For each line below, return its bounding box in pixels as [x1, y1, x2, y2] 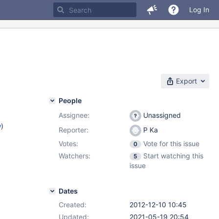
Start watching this [143, 152, 203, 160]
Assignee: [59, 111, 89, 119]
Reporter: [59, 126, 88, 134]
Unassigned [141, 111, 181, 119]
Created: [59, 200, 87, 209]
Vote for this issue [143, 139, 199, 148]
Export [176, 77, 197, 85]
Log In [189, 5, 209, 14]
